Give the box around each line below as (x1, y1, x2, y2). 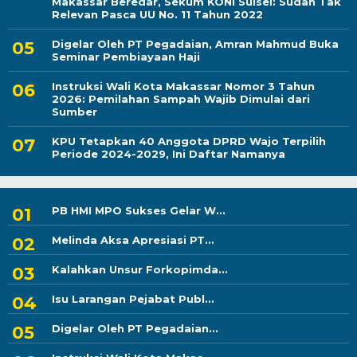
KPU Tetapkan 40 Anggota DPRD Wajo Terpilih (52, 135, 326, 148)
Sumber (52, 105, 97, 119)
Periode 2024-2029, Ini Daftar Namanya (52, 147, 285, 161)
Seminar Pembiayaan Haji (52, 50, 200, 64)
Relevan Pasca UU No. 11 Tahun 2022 (52, 8, 263, 22)
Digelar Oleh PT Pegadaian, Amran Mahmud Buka (52, 37, 339, 51)
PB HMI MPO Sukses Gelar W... (52, 204, 226, 218)
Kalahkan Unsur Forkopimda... (52, 263, 228, 277)
